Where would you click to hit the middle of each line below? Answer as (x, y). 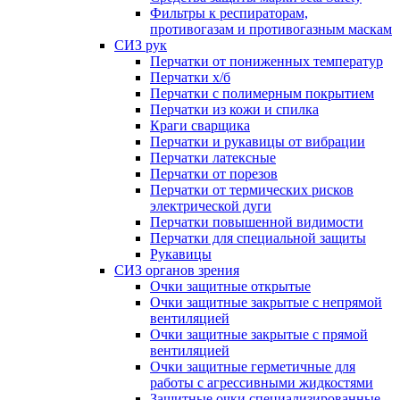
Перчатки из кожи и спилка (234, 109)
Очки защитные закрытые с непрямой (266, 302)
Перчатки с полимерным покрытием (262, 93)
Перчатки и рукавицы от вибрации (258, 142)
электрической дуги (211, 206)
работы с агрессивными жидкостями (262, 383)
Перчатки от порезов (214, 174)
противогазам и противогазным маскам (271, 29)
